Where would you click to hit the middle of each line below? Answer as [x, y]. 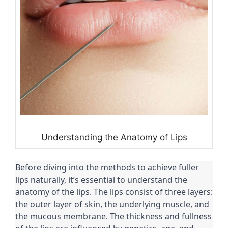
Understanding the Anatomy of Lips [114, 137]
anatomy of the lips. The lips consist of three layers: [114, 192]
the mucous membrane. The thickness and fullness [113, 217]
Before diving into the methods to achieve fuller [107, 168]
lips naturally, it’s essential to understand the [101, 180]
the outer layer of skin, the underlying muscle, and [112, 204]
